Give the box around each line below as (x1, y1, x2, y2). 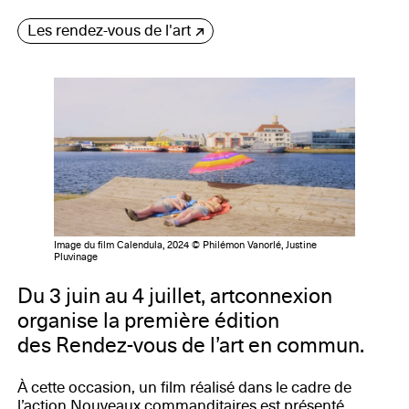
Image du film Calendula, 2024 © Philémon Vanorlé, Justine (53, 238, 317, 252)
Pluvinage (53, 250, 98, 264)
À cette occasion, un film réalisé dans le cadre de (16, 378, 351, 398)
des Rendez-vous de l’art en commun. (16, 332, 364, 360)
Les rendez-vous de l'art (26, 21, 191, 41)
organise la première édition (16, 308, 279, 335)
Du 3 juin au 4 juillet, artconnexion (16, 283, 332, 310)
